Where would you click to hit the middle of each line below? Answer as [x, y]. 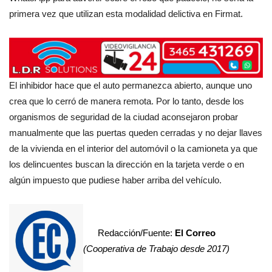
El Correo [195, 233]
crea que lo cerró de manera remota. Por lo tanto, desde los [127, 101]
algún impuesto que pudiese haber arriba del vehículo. [115, 180]
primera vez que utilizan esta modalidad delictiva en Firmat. [126, 13]
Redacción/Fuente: [136, 233]
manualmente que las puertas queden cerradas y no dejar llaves [136, 132]
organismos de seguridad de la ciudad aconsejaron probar [124, 117]
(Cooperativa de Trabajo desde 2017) [156, 248]
